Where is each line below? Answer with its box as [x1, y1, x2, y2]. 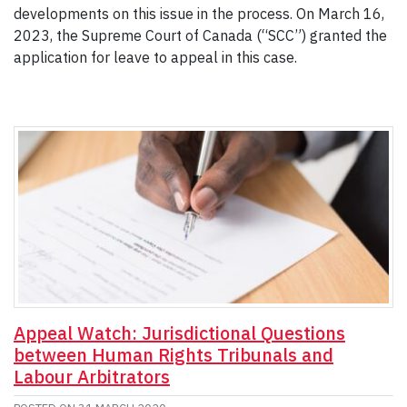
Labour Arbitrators [14, 363, 170, 389]
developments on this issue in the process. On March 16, [14, 4, 384, 23]
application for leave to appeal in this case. [14, 47, 297, 66]
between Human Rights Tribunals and [14, 342, 333, 367]
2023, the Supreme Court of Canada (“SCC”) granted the [14, 25, 387, 45]
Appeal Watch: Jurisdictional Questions [14, 320, 345, 345]
